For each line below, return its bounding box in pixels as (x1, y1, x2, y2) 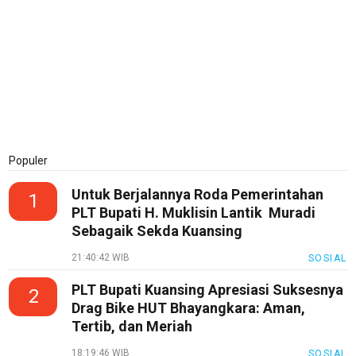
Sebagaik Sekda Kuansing (72, 222, 243, 240)
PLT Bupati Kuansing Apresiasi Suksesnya (72, 281, 344, 299)
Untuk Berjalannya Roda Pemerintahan (72, 186, 324, 203)
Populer (9, 154, 48, 168)
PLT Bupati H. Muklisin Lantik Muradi (72, 204, 316, 222)
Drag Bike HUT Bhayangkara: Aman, (72, 300, 306, 317)
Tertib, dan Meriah (72, 318, 193, 335)
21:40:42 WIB (72, 252, 130, 264)
